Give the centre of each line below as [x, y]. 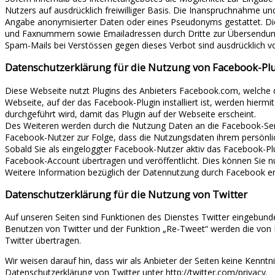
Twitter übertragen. [43, 241]
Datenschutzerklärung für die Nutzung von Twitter [126, 195]
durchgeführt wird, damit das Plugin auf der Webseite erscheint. [130, 114]
